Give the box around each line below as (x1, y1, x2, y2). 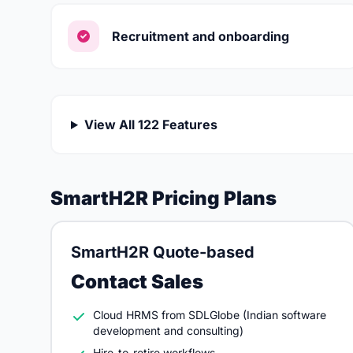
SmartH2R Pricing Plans (50, 187, 277, 210)
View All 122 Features (84, 117, 217, 132)
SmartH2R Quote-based (71, 243, 255, 262)
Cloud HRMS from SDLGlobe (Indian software (93, 308, 326, 321)
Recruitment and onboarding (112, 28, 289, 44)
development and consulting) (93, 324, 243, 337)
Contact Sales (71, 270, 203, 293)
